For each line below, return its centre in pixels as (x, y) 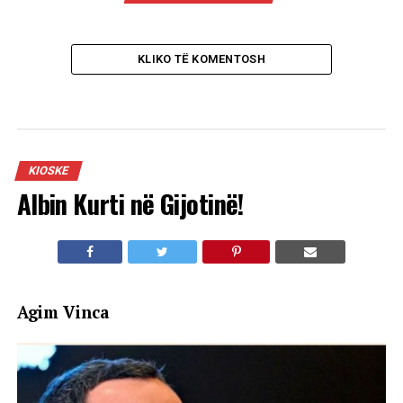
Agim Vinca (63, 312)
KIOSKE (48, 170)
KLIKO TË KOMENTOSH (201, 59)
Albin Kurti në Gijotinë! (130, 203)
